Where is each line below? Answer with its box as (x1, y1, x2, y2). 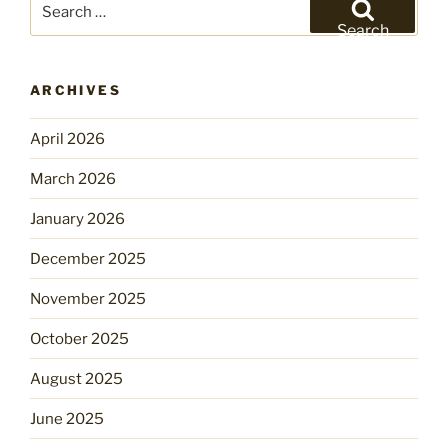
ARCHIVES (30, 81, 121, 98)
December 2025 (30, 249, 146, 268)
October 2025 (30, 329, 129, 348)
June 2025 (30, 409, 104, 428)
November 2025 (30, 289, 146, 308)
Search (336, 20, 389, 40)
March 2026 (30, 169, 116, 188)
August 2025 (30, 369, 123, 388)
